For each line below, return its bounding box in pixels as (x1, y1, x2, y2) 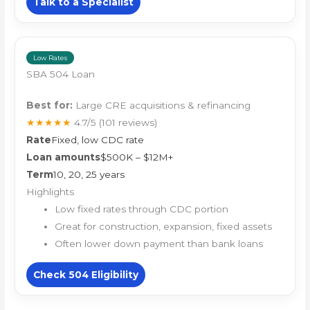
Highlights (26, 185, 75, 197)
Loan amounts (26, 151, 101, 163)
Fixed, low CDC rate (51, 134, 145, 145)
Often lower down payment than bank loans (55, 237, 264, 249)
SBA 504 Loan (26, 68, 95, 80)
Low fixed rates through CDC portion (55, 203, 229, 215)
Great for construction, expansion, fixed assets (55, 220, 273, 232)
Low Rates (33, 53, 68, 62)
